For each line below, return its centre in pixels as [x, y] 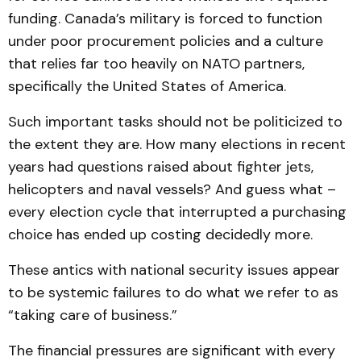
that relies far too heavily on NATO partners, [156, 64]
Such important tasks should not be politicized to [175, 122]
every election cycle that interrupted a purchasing [177, 212]
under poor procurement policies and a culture [166, 41]
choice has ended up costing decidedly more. [160, 234]
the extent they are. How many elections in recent [177, 144]
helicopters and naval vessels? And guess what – [172, 189]
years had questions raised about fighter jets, [161, 167]
